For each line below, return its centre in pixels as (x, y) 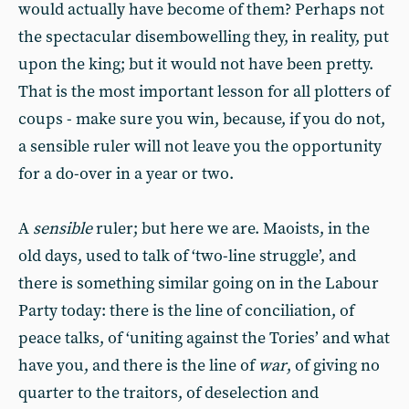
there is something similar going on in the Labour (199, 283)
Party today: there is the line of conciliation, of (186, 311)
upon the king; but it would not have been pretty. (196, 64)
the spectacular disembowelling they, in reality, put (204, 37)
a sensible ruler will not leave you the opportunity (200, 147)
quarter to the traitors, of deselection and (168, 393)
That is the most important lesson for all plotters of (204, 92)
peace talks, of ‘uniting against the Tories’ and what (204, 338)
